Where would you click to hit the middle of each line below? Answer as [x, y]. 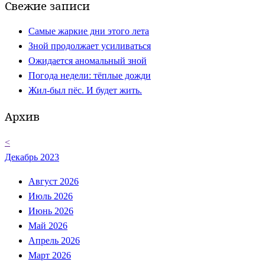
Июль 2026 [51, 196]
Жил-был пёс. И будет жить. [85, 91]
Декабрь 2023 [32, 157]
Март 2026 [50, 255]
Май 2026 [48, 225]
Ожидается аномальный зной [88, 61]
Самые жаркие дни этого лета [89, 31]
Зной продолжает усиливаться [90, 46]
